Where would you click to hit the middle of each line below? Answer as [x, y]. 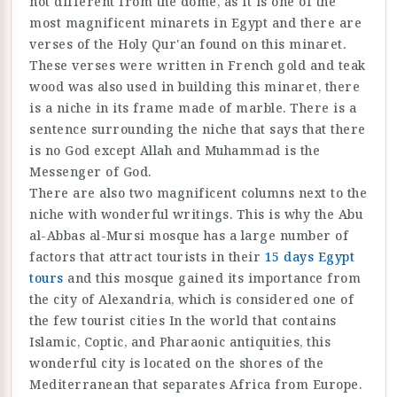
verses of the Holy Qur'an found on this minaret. [187, 44]
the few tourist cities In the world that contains [183, 321]
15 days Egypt [309, 257]
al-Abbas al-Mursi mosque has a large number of [189, 236]
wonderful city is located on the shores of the [176, 363]
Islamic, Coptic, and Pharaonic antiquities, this [180, 342]
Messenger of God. [90, 172]
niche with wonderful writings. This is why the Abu [196, 214]
